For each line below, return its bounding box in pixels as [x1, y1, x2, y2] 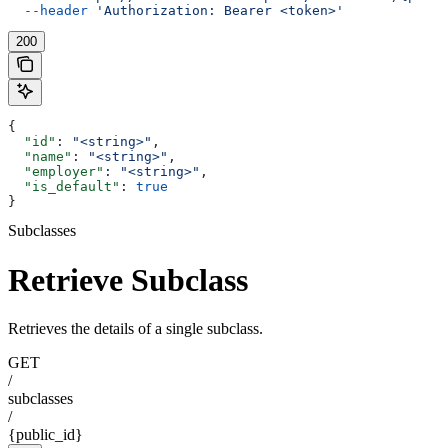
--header [8, 3, 88, 19]
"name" [8, 149, 72, 165]
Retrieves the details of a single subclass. [8, 320, 263, 338]
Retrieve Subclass [8, 261, 248, 298]
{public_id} [8, 426, 83, 444]
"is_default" [8, 179, 120, 195]
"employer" [8, 164, 104, 180]
